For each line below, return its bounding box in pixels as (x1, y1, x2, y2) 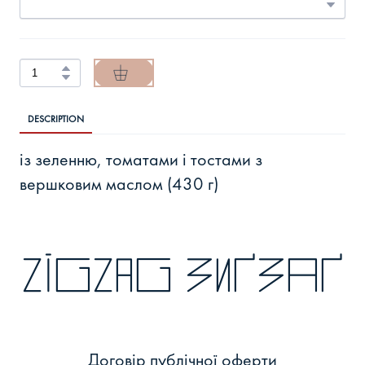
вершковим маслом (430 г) (20, 171, 218, 196)
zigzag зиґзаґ (21, 250, 344, 298)
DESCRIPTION (28, 112, 84, 125)
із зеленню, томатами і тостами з (20, 147, 262, 171)
